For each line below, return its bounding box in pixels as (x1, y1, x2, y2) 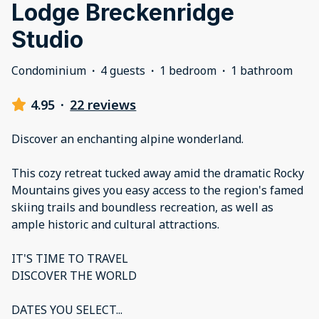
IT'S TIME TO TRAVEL (11, 250, 128, 266)
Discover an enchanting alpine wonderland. (11, 130, 244, 147)
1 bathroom (231, 62, 293, 78)
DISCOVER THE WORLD (11, 267, 137, 283)
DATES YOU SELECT (11, 301, 116, 318)
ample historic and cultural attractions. (11, 216, 219, 232)
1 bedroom (159, 62, 216, 78)
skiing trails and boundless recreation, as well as (11, 199, 273, 215)
